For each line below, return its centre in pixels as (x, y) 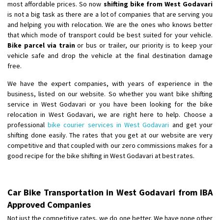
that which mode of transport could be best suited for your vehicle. (110, 35)
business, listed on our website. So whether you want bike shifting (110, 94)
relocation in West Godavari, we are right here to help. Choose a (110, 114)
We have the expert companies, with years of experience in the (110, 83)
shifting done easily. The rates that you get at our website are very (110, 135)
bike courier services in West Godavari (109, 124)
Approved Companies (49, 204)
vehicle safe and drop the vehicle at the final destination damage (110, 55)
